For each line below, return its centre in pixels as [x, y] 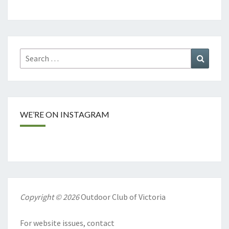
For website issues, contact [67, 223]
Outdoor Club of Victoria [123, 197]
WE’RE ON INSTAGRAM [65, 114]
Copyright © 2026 [50, 197]
